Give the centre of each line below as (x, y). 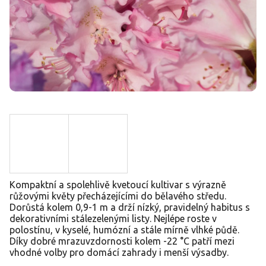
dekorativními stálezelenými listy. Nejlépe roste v (113, 218)
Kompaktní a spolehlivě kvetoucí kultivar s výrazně (118, 184)
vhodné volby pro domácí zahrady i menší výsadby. (119, 252)
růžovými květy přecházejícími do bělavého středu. (118, 196)
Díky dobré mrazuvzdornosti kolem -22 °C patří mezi (122, 241)
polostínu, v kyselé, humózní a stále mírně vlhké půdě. (124, 229)
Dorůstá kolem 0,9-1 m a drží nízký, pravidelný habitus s (130, 207)
